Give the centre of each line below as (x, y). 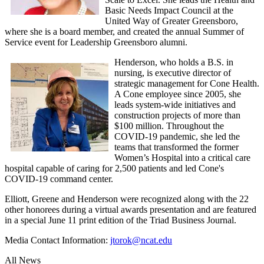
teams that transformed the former (176, 147)
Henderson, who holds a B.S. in (174, 62)
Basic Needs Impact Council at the (169, 10)
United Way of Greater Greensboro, (171, 21)
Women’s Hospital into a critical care (182, 157)
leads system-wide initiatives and (175, 104)
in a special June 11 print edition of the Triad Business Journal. (121, 220)
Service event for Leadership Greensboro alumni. (96, 42)
